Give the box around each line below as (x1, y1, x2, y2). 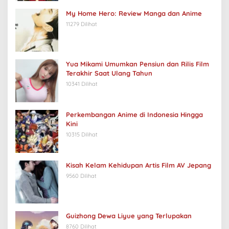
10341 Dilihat (66, 80, 98, 87)
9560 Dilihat (66, 172, 97, 179)
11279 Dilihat (66, 20, 97, 28)
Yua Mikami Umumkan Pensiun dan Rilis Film (66, 59, 209, 68)
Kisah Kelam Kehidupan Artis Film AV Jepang (66, 161, 211, 169)
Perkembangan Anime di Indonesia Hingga (66, 110, 203, 119)
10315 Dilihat (66, 130, 98, 138)
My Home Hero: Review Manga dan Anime (66, 9, 202, 17)
